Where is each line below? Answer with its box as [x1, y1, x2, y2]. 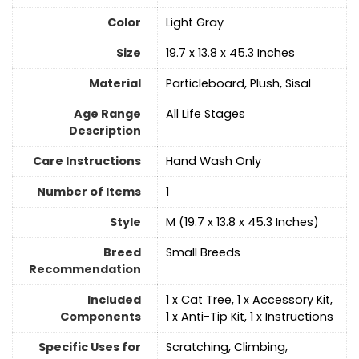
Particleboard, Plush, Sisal [166, 75, 311, 92]
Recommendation [29, 261, 141, 278]
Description [69, 123, 141, 139]
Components [60, 309, 141, 325]
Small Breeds [166, 244, 240, 261]
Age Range [74, 106, 141, 123]
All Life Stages [166, 106, 245, 123]
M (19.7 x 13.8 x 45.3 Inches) [166, 214, 319, 231]
